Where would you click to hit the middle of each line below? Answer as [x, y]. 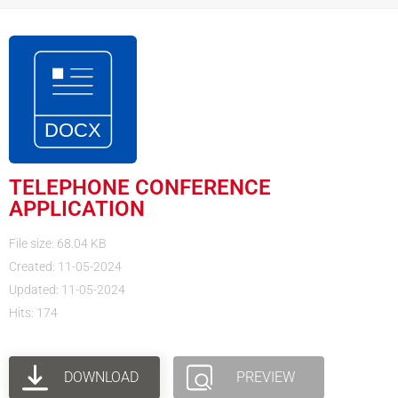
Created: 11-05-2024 [65, 267]
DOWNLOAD [102, 377]
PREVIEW [266, 377]
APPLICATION [77, 209]
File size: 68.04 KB [58, 243]
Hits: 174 [33, 313]
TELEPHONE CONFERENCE [140, 187]
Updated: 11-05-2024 [67, 290]
